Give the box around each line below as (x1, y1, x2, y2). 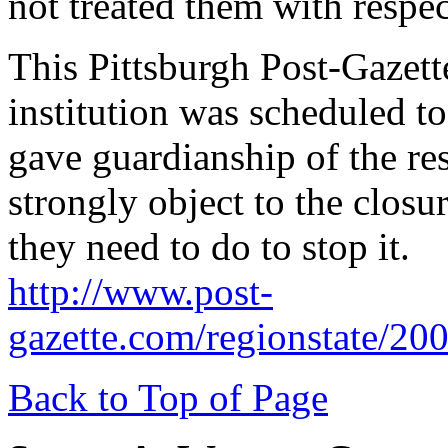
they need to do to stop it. (8, 225, 410, 268)
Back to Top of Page (8, 376, 328, 419)
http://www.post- (8, 270, 273, 313)
